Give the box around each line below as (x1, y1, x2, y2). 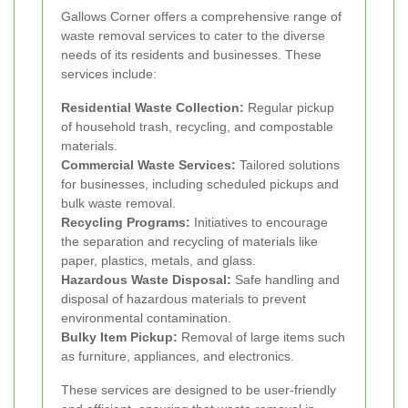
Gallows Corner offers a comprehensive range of (61, 9, 342, 25)
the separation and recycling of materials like (61, 234, 318, 250)
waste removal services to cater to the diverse (61, 28, 325, 44)
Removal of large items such (178, 330, 345, 345)
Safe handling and (231, 272, 340, 288)
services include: (61, 66, 157, 82)
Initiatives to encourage (190, 215, 328, 230)
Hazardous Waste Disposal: (61, 272, 231, 288)
